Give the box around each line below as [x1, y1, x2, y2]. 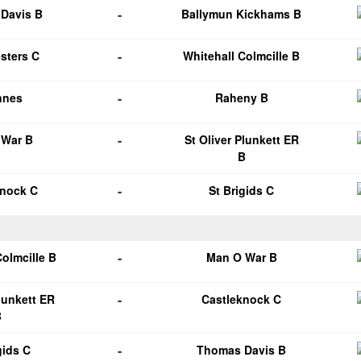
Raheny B [214, 89, 268, 106]
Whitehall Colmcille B [183, 48, 301, 64]
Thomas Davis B [197, 342, 287, 358]
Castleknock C [201, 291, 282, 307]
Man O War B [205, 249, 277, 265]
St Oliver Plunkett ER [184, 131, 299, 147]
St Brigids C [209, 182, 275, 198]
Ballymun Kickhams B [181, 6, 302, 22]
